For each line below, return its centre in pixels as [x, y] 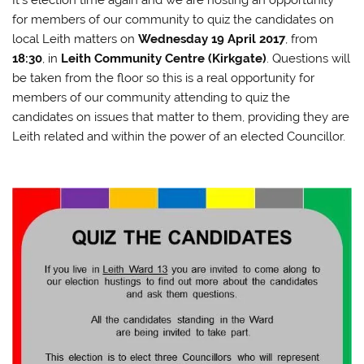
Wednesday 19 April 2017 [212, 39]
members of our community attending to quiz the [152, 98]
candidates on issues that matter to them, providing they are [181, 117]
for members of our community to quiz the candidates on [173, 20]
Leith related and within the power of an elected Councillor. [179, 137]
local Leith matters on [76, 39]
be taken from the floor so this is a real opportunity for [164, 78]
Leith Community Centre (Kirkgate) [164, 59]
